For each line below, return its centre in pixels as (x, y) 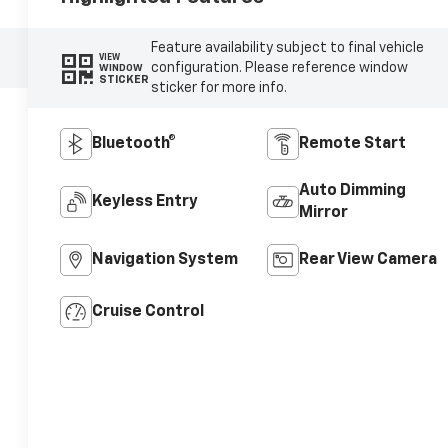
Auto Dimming (352, 191)
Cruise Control (148, 312)
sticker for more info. (218, 88)
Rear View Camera (367, 260)
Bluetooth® (134, 144)
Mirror (323, 213)
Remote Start (352, 144)
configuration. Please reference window (279, 68)
